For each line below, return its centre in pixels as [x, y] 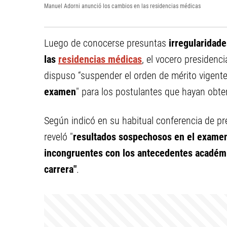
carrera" [60, 169]
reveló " [59, 137]
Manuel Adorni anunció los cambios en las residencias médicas [122, 6]
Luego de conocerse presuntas [106, 43]
